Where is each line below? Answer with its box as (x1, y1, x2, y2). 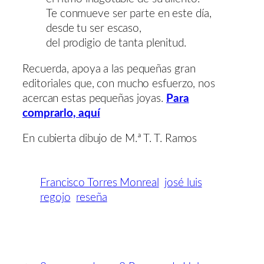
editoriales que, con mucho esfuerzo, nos (22, 78, 215, 90)
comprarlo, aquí (22, 107, 100, 119)
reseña (76, 192, 107, 204)
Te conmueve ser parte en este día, (46, 8, 212, 20)
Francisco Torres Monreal (40, 177, 159, 189)
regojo (40, 192, 71, 204)
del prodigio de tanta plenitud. (46, 38, 186, 49)
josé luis (164, 177, 202, 189)
